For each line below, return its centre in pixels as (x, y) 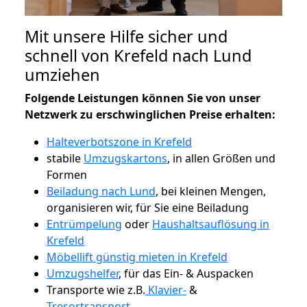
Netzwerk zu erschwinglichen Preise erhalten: (150, 114)
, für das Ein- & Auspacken (186, 273)
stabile (65, 158)
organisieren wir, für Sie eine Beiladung (148, 207)
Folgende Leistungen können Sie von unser (143, 98)
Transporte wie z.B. (96, 290)
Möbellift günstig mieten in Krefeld (137, 257)
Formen (67, 174)
